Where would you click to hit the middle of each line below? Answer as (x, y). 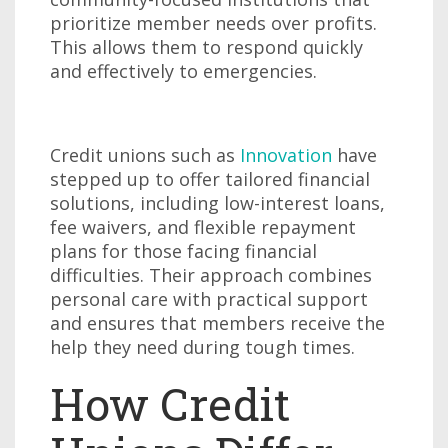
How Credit (170, 403)
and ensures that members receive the (217, 323)
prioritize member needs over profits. (213, 23)
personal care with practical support (209, 299)
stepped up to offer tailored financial (210, 179)
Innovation (286, 155)
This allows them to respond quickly (206, 47)
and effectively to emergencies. (183, 71)
